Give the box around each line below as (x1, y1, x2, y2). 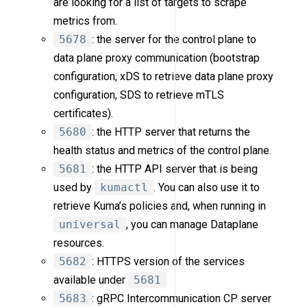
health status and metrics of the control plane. (53, 144, 272, 158)
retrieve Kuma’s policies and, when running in (53, 199, 267, 213)
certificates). (53, 107, 114, 121)
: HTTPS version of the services (92, 255, 245, 269)
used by (53, 181, 95, 195)
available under (53, 273, 129, 287)
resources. (53, 236, 105, 250)
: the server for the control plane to (92, 33, 257, 47)
